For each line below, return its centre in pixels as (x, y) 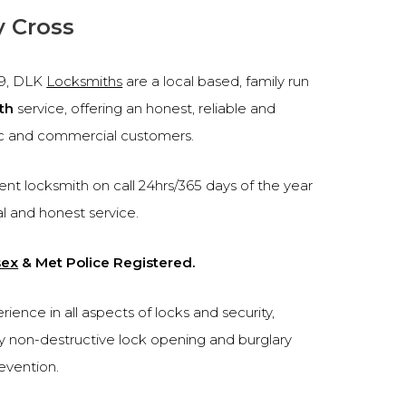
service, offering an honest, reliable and (145, 108)
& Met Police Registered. (107, 262)
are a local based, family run (216, 81)
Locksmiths (85, 81)
